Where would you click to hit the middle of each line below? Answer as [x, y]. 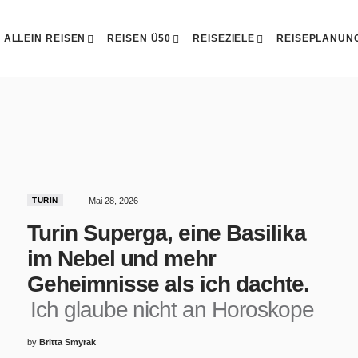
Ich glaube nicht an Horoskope [172, 310]
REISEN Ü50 [139, 38]
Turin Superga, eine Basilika [167, 233]
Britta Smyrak [68, 342]
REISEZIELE [224, 38]
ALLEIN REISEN [45, 38]
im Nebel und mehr [122, 259]
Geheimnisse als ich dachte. [168, 284]
